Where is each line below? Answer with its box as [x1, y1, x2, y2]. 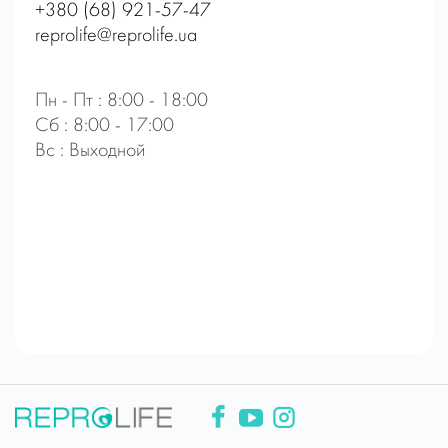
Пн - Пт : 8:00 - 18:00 [35, 90, 208, 111]
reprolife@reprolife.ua [35, 25, 197, 46]
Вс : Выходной [35, 140, 145, 161]
